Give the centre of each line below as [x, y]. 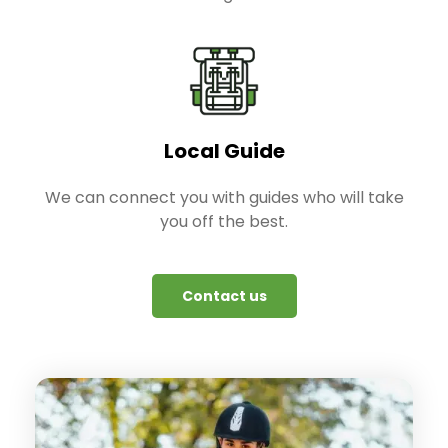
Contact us [224, 296]
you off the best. [224, 221]
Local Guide [224, 151]
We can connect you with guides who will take [224, 197]
